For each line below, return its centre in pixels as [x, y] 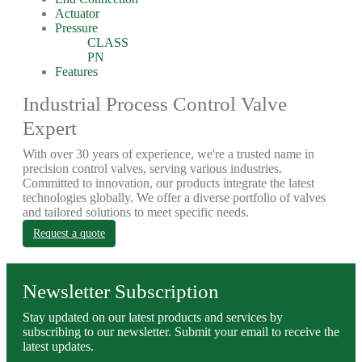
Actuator [77, 13]
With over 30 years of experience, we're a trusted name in [168, 154]
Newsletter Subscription [121, 291]
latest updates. [58, 346]
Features [76, 72]
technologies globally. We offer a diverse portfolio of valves [174, 198]
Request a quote [69, 233]
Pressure [76, 28]
